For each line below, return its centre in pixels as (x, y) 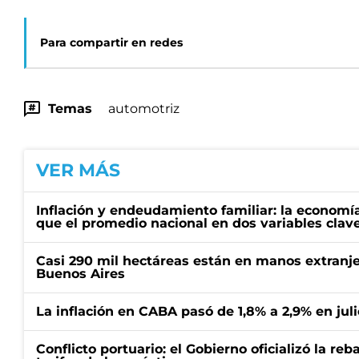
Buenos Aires (81, 274)
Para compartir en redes (111, 42)
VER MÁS (78, 170)
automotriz (144, 109)
